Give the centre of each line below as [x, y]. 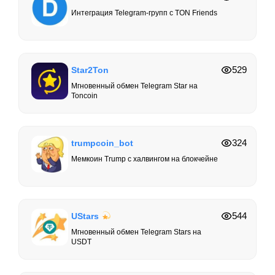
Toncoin [84, 96]
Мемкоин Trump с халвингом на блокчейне [145, 159]
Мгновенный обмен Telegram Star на [134, 86]
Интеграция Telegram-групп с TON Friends [144, 13]
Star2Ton [90, 70]
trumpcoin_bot [102, 143]
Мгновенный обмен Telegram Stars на [136, 232]
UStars [86, 216]
